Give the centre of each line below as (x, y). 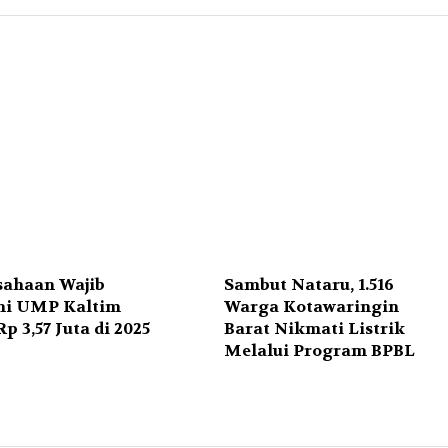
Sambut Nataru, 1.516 (309, 285)
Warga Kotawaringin (311, 307)
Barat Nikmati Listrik (314, 329)
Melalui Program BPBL (319, 351)
